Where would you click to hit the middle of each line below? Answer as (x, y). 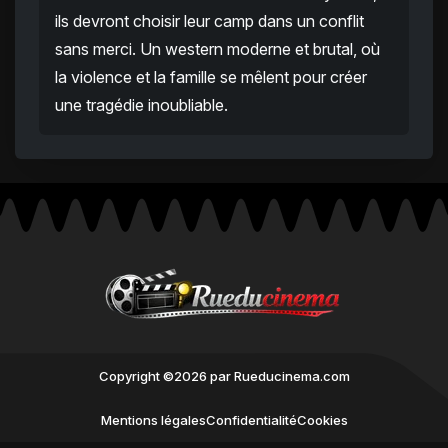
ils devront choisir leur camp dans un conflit (209, 21)
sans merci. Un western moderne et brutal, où (217, 49)
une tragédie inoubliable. (141, 105)
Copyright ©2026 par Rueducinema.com (224, 376)
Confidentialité (251, 420)
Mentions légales (153, 420)
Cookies (322, 420)
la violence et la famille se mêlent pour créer (211, 77)
